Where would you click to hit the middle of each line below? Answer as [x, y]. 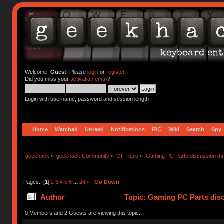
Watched [67, 129]
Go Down [107, 182]
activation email [89, 79]
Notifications [128, 129]
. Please [77, 72]
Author [52, 197]
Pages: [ [34, 182]
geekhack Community [83, 156]
